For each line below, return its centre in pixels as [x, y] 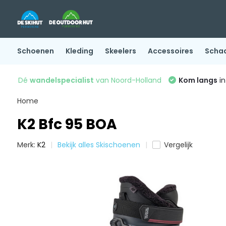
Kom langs [198, 80]
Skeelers [120, 51]
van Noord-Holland [127, 80]
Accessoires [170, 51]
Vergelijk [178, 145]
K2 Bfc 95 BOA [67, 124]
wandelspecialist [62, 80]
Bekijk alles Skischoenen [99, 145]
